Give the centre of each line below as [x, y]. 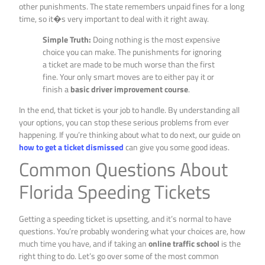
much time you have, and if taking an [84, 244]
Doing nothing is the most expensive [156, 40]
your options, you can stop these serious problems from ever [124, 122]
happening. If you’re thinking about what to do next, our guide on [130, 135]
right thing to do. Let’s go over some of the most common [119, 256]
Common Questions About [124, 169]
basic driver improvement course [130, 89]
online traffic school [184, 244]
